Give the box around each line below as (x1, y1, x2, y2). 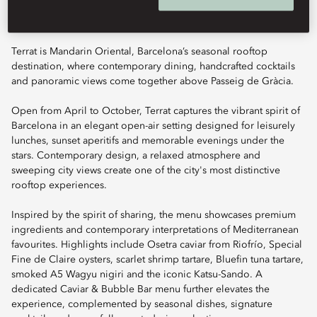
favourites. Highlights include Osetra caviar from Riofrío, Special (11, 240, 302, 250)
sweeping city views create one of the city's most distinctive (11, 166, 280, 175)
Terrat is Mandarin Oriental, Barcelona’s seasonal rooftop (11, 47, 267, 57)
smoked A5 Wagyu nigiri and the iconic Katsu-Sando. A (11, 270, 263, 279)
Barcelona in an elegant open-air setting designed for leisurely (11, 121, 295, 131)
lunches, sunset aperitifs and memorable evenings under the (11, 136, 284, 146)
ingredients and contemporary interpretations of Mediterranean (11, 225, 299, 235)
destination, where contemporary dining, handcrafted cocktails (11, 62, 295, 71)
